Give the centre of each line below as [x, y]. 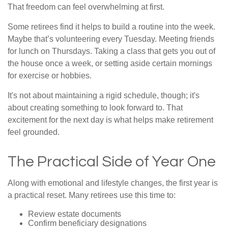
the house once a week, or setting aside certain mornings [110, 63]
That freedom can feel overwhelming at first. [86, 7]
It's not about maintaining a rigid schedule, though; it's [104, 95]
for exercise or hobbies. [50, 75]
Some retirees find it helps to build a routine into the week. [111, 26]
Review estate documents [75, 214]
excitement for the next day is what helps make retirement [110, 120]
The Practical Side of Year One [112, 161]
